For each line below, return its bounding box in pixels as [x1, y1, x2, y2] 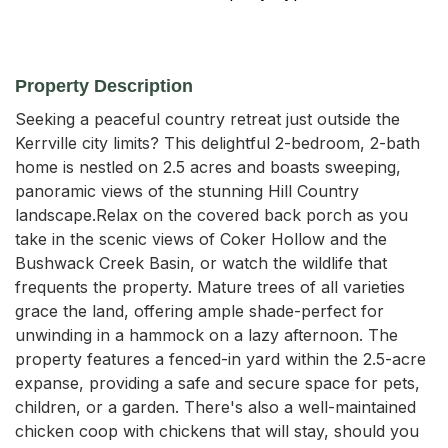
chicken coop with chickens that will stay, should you [15, 420, 419, 441]
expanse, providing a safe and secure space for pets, [15, 372, 420, 393]
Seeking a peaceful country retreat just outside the [15, 108, 400, 129]
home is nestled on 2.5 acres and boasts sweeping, [15, 156, 401, 177]
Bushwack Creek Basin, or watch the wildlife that [15, 252, 387, 273]
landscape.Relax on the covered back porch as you [15, 204, 408, 225]
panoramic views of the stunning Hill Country [15, 180, 359, 201]
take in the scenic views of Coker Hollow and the [15, 228, 387, 249]
